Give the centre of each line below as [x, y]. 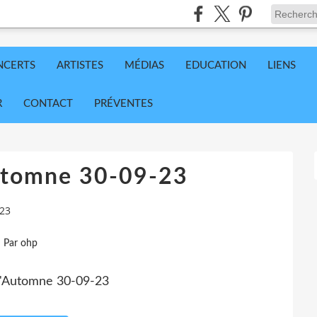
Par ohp [21, 243]
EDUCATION [216, 65]
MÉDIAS [144, 65]
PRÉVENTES [123, 104]
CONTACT [48, 104]
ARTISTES [80, 65]
